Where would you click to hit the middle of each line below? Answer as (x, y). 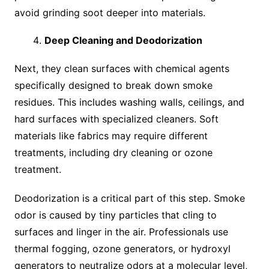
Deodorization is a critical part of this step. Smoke (129, 198)
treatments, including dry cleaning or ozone (113, 153)
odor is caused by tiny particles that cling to (115, 215)
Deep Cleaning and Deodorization (123, 41)
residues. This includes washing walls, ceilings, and (129, 102)
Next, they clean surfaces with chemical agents (122, 69)
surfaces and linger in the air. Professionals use (121, 232)
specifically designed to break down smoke (113, 86)
